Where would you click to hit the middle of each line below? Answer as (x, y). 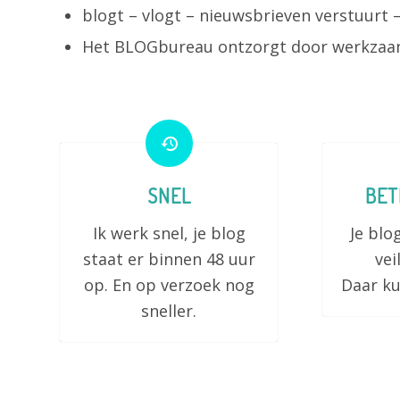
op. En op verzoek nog (169, 285)
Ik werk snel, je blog (169, 233)
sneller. (169, 311)
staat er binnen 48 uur (169, 259)
